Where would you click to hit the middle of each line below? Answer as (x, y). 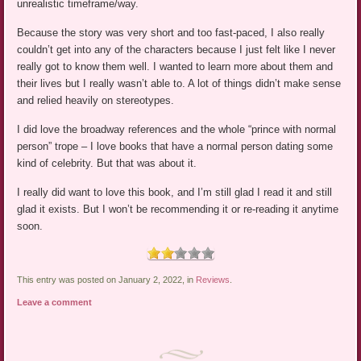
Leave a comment (55, 302)
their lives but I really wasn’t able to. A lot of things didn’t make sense (179, 83)
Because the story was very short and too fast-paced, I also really (171, 32)
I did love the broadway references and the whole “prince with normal (177, 129)
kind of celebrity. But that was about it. (107, 163)
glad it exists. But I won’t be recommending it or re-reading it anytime (178, 209)
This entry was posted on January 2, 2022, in (107, 279)
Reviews (213, 279)
